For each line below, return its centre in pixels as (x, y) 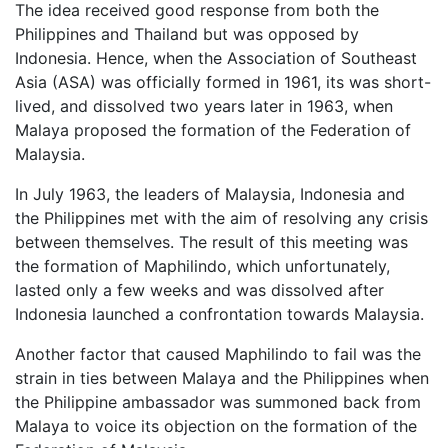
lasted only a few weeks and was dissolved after (199, 290)
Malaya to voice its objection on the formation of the (216, 426)
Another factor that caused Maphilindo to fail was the (218, 354)
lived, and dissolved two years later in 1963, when (204, 106)
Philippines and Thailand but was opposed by (187, 34)
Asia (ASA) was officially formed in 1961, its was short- (223, 82)
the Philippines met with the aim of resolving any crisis (221, 218)
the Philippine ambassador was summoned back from (218, 402)
